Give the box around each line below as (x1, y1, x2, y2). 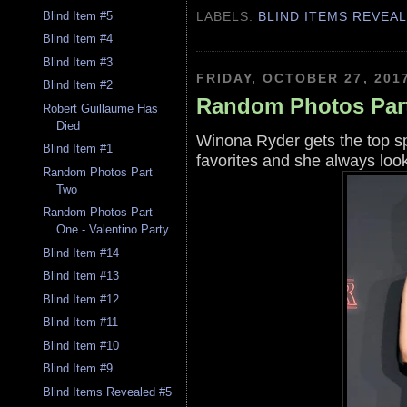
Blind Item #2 (43, 78, 114, 93)
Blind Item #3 (43, 55, 114, 69)
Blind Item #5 (43, 8, 114, 23)
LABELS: (196, 8, 259, 24)
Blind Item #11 (43, 315, 119, 330)
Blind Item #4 (43, 32, 114, 46)
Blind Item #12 (43, 292, 120, 306)
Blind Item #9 (43, 362, 114, 376)
